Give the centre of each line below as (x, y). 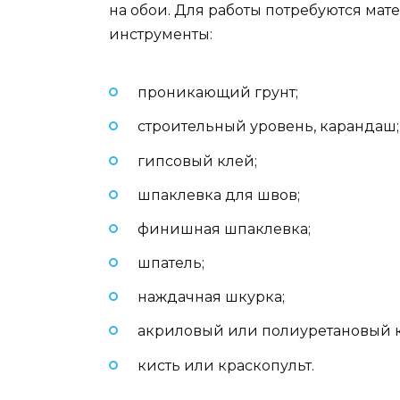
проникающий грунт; (218, 93)
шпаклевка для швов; (219, 195)
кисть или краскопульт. (226, 365)
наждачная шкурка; (211, 297)
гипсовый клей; (197, 161)
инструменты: (161, 34)
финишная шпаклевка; (224, 229)
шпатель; (171, 263)
